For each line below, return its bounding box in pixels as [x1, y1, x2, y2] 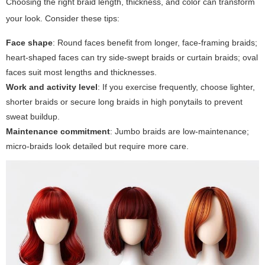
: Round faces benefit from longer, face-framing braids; [53, 37, 257, 47]
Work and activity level [6, 82, 98, 92]
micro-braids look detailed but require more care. [6, 141, 189, 151]
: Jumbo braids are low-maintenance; [110, 126, 249, 136]
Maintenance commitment [6, 126, 110, 136]
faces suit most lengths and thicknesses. [6, 67, 157, 77]
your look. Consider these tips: [6, 13, 119, 23]
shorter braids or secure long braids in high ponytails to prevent [6, 96, 243, 106]
